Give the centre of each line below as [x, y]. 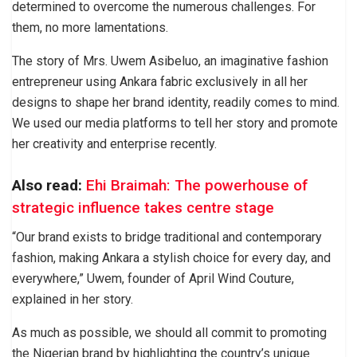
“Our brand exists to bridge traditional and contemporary [167, 237]
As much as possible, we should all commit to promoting [169, 332]
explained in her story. [73, 299]
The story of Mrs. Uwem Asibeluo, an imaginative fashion [170, 61]
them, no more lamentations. [90, 27]
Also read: [47, 186]
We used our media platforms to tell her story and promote [175, 123]
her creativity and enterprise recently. [114, 143]
